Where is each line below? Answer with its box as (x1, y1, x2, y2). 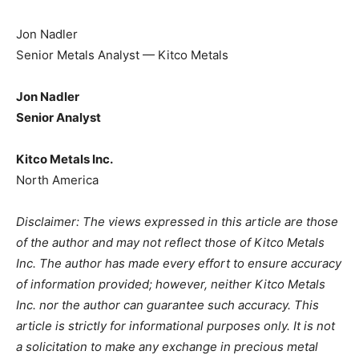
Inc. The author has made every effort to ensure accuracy (16, 256, 341, 271)
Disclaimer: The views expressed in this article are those (16, 214, 338, 229)
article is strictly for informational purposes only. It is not (16, 318, 335, 333)
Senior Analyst (16, 110, 101, 125)
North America (16, 172, 99, 188)
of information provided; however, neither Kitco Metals (16, 276, 325, 292)
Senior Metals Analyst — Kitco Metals (16, 47, 228, 63)
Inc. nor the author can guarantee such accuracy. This (16, 297, 319, 313)
